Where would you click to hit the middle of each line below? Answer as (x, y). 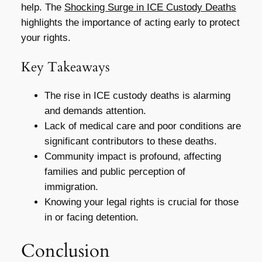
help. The (42, 7)
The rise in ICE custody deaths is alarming (137, 96)
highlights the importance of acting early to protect (130, 22)
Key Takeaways (65, 67)
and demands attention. (95, 111)
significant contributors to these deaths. (130, 142)
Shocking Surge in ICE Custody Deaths (150, 7)
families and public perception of (115, 172)
